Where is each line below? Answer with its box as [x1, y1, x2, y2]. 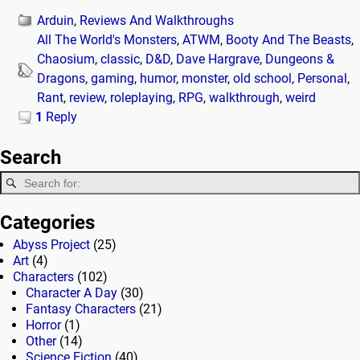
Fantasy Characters [26, 301, 136, 317]
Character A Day [26, 284, 117, 301]
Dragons [37, 70, 86, 86]
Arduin [37, 12, 75, 28]
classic [100, 51, 141, 67]
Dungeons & [265, 51, 335, 67]
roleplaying [110, 89, 174, 105]
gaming [91, 70, 135, 86]
